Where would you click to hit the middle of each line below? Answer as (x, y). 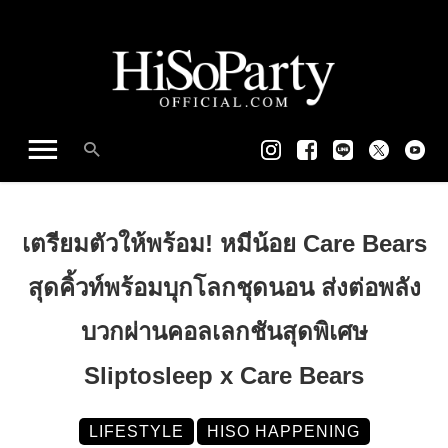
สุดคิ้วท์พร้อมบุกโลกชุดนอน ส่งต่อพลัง (224, 287)
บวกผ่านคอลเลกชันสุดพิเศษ (224, 331)
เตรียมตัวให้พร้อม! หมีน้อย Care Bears (224, 243)
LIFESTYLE (136, 431)
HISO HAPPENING (283, 431)
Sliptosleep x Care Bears (224, 375)
